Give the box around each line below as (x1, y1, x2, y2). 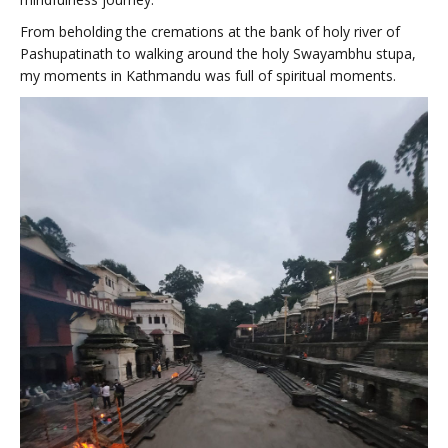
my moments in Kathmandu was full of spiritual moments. (20, 65, 396, 85)
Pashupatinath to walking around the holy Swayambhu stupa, (20, 43, 416, 63)
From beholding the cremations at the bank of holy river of (20, 21, 400, 41)
